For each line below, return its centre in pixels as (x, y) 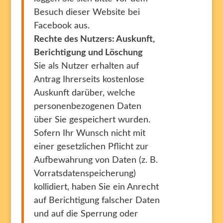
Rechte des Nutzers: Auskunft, (94, 39)
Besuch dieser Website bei (87, 12)
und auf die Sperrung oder (86, 214)
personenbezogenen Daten (87, 107)
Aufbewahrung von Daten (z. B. (96, 160)
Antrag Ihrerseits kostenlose (89, 80)
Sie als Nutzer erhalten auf (86, 66)
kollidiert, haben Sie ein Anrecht (96, 187)
